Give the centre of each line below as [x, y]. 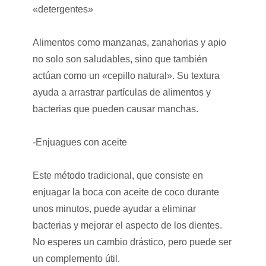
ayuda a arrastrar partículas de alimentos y [121, 92]
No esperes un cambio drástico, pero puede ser [132, 242]
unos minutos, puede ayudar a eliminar [114, 208]
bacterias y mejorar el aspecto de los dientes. [127, 225]
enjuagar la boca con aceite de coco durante [126, 192]
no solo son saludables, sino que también [120, 59]
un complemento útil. [76, 258]
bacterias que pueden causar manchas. [115, 109]
